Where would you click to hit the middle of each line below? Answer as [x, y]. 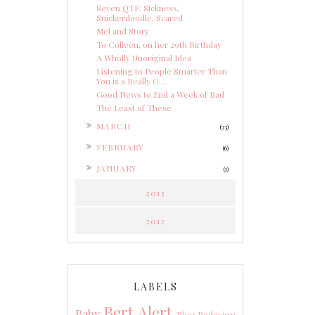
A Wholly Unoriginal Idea [144, 58]
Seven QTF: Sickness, [138, 8]
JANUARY [117, 168]
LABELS [155, 286]
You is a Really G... [131, 81]
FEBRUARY [120, 147]
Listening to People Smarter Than [162, 71]
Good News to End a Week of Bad [160, 95]
